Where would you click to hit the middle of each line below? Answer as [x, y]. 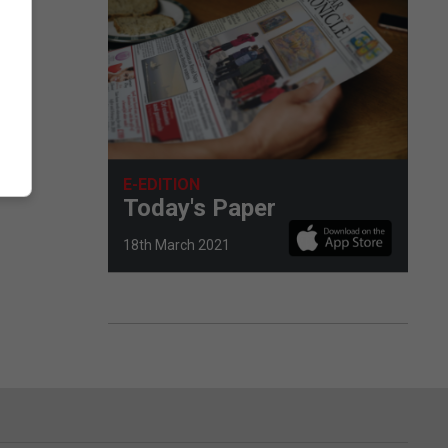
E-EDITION [161, 184]
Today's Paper [199, 207]
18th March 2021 [176, 244]
